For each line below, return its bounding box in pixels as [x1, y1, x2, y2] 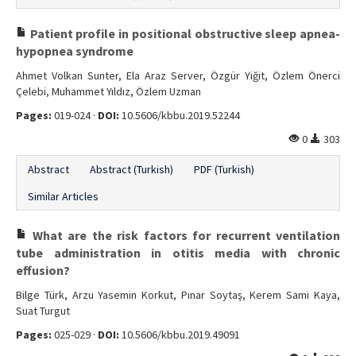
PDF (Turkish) [194, 162, 254, 176]
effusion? [16, 262, 70, 278]
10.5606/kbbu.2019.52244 [119, 108, 240, 122]
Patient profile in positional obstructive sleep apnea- [27, 25, 340, 41]
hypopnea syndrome [16, 43, 133, 59]
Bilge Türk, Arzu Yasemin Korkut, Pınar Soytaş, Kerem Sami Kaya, [16, 288, 340, 302]
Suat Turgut [16, 304, 70, 318]
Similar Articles [28, 189, 99, 203]
